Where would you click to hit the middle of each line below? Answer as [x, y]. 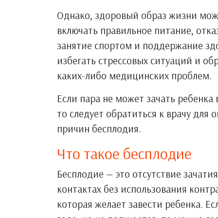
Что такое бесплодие [124, 153]
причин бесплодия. [99, 128]
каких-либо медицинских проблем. [134, 75]
